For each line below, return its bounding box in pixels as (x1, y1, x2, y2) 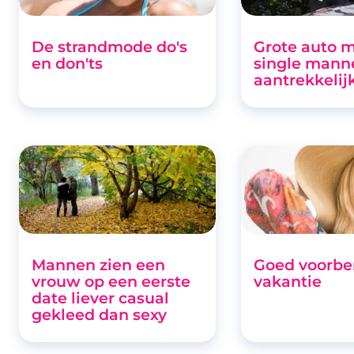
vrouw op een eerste (32, 271, 190, 291)
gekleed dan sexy (32, 304, 167, 324)
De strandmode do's (32, 36, 187, 56)
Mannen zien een (32, 254, 165, 274)
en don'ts (32, 53, 103, 73)
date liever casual (32, 288, 169, 307)
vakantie (253, 271, 322, 291)
